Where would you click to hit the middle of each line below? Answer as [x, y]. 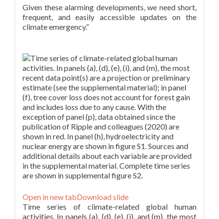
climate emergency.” [56, 27]
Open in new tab [50, 197]
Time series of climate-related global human [109, 207]
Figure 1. [38, 49]
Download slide [103, 197]
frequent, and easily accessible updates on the [109, 17]
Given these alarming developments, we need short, [109, 7]
